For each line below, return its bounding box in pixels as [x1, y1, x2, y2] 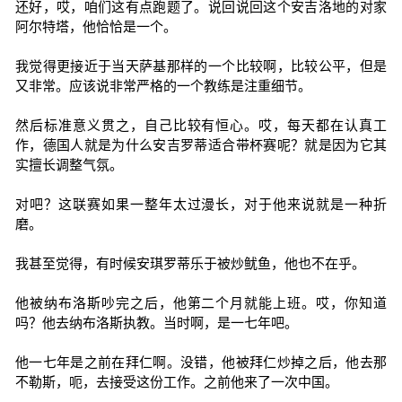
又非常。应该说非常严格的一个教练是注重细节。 [14, 78, 311, 93]
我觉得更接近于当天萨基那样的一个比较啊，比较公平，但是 [14, 58, 388, 74]
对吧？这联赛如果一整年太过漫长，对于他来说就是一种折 [14, 197, 388, 212]
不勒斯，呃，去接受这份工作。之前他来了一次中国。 [14, 374, 338, 389]
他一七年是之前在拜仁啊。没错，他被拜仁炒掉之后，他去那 [14, 354, 388, 370]
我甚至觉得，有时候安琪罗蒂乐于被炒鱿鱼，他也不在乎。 [14, 256, 365, 271]
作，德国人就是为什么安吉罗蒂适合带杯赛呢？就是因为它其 [14, 137, 388, 153]
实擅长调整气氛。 [14, 157, 123, 172]
